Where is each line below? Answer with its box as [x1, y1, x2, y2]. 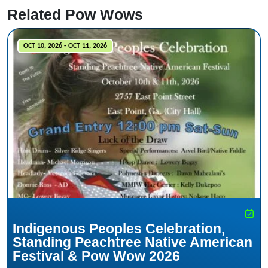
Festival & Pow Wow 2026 [13, 248, 180, 264]
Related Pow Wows [7, 6, 143, 23]
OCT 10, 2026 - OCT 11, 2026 [23, 42, 107, 50]
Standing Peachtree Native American [13, 234, 252, 251]
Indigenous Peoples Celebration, [13, 221, 225, 237]
